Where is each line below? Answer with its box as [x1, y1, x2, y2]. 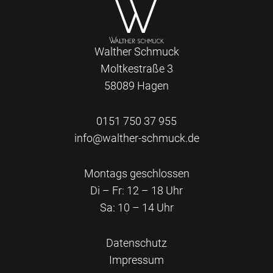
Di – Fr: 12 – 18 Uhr [90, 184, 183, 197]
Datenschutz [106, 236, 167, 250]
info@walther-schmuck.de [74, 132, 199, 145]
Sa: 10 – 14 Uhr [99, 201, 174, 214]
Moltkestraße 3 [100, 62, 173, 76]
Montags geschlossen [83, 167, 190, 180]
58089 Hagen [104, 79, 169, 93]
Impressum [109, 253, 164, 267]
